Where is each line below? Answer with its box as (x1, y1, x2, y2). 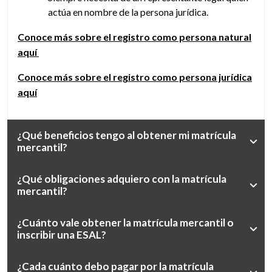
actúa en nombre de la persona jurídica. (48, 6, 208, 18)
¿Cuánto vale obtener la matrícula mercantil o (17, 216, 234, 229)
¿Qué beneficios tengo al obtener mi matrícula (17, 129, 236, 141)
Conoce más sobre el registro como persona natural (18, 31, 251, 42)
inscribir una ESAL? (17, 228, 106, 241)
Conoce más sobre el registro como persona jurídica (18, 71, 252, 83)
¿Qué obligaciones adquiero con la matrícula (17, 172, 226, 185)
